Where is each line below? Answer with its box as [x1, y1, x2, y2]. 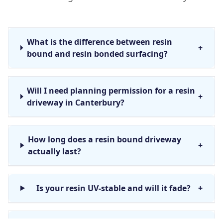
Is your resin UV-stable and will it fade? [36, 183, 191, 194]
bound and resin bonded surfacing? [26, 48, 168, 59]
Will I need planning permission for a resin [27, 85, 196, 96]
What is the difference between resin [26, 36, 172, 47]
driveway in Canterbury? [27, 97, 125, 108]
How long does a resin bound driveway [28, 134, 181, 145]
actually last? [28, 146, 81, 157]
